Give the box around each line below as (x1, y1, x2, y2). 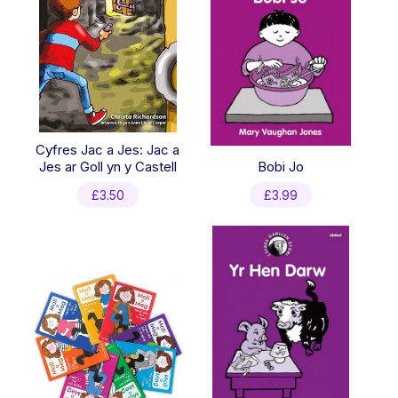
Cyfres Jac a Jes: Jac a (36, 140, 180, 158)
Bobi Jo (257, 157, 304, 175)
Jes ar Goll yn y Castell (38, 157, 177, 175)
